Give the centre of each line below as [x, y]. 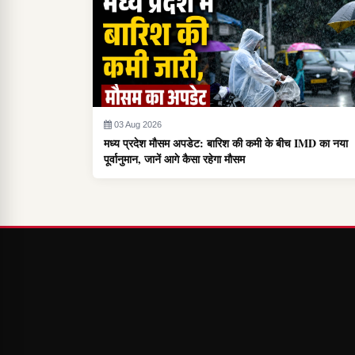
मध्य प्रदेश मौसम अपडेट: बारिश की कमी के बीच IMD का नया [226, 143]
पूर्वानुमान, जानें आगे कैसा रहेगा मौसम [174, 159]
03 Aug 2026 [138, 125]
